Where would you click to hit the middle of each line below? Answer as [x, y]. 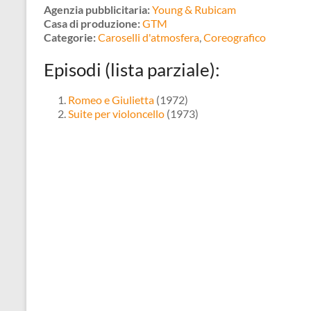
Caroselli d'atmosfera [149, 37]
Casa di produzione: [92, 23]
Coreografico [235, 37]
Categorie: [70, 37]
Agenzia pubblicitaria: [97, 9]
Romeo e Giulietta [111, 100]
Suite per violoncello [116, 114]
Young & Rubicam [194, 9]
